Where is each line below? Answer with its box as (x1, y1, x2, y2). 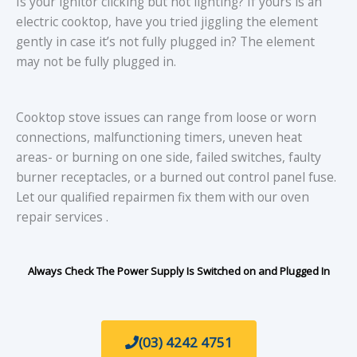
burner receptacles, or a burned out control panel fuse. (16, 167, 336, 186)
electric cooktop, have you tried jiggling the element (16, 13, 318, 31)
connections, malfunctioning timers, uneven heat (16, 127, 302, 146)
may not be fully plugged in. (16, 53, 176, 71)
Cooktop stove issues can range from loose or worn (16, 108, 316, 126)
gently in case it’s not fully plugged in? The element (16, 33, 315, 51)
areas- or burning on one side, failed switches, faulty (16, 147, 321, 166)
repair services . (16, 207, 108, 226)
